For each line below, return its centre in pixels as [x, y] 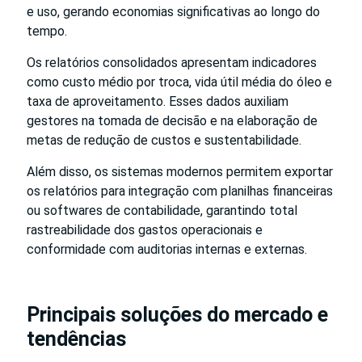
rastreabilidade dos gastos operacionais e [145, 229]
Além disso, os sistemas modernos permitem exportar [180, 171]
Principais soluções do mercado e [177, 314]
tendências [76, 339]
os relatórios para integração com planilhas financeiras [180, 191]
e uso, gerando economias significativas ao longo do [173, 11]
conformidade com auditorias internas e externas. [167, 249]
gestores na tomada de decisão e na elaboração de [172, 120]
